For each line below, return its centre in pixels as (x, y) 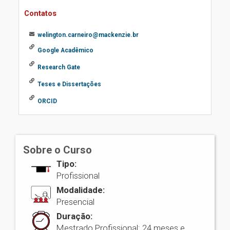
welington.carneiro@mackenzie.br (88, 35)
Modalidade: (81, 190)
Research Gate (59, 67)
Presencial (75, 202)
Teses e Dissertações (69, 84)
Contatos (40, 13)
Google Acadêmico (65, 50)
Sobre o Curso (57, 150)
